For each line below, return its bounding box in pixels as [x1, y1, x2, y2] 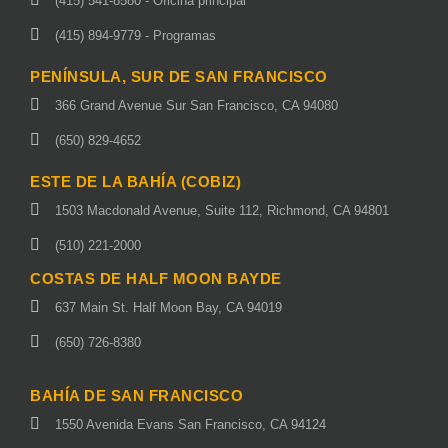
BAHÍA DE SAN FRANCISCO [30, 387, 243, 405]
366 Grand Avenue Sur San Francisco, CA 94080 [55, 98, 338, 114]
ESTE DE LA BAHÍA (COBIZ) [30, 173, 241, 191]
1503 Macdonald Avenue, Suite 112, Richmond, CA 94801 [55, 203, 389, 219]
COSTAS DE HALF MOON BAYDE [30, 270, 282, 288]
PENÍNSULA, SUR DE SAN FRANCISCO [30, 68, 328, 86]
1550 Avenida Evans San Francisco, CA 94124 [55, 417, 326, 433]
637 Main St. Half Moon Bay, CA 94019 [55, 300, 282, 316]
